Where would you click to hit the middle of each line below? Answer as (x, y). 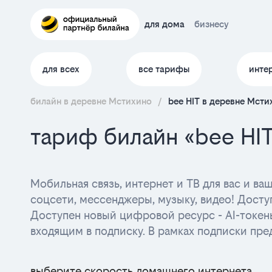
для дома (165, 24)
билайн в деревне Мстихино (91, 101)
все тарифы (164, 69)
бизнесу (212, 24)
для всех (61, 69)
